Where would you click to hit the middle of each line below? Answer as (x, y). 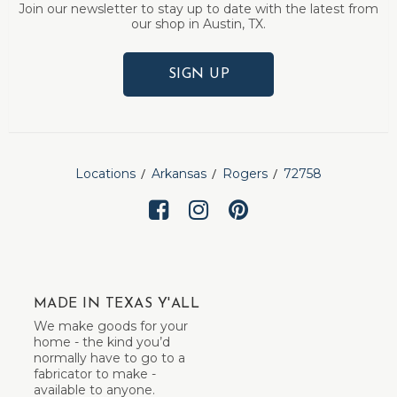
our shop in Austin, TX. (198, 24)
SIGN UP (199, 74)
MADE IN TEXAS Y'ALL (117, 304)
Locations (105, 174)
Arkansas (179, 174)
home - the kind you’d (102, 342)
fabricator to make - (95, 374)
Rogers (245, 174)
